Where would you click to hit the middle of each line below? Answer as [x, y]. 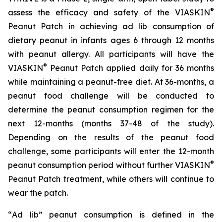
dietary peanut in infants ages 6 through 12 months [111, 40]
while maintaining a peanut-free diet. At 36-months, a [111, 82]
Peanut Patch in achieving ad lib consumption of [111, 26]
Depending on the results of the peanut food [111, 137]
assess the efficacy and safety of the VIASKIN [109, 12]
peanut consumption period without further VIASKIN [109, 165]
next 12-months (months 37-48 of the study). [111, 123]
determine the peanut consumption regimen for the [111, 110]
